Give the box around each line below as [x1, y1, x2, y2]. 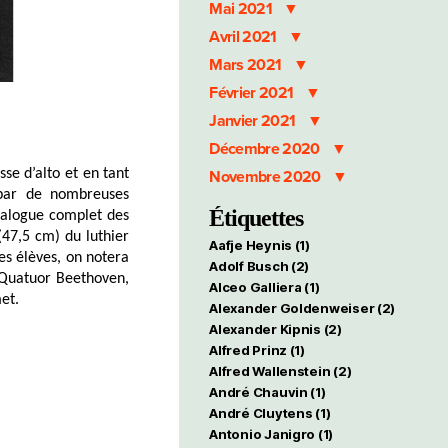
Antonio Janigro [209, 426, 316, 442]
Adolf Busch [209, 258, 289, 274]
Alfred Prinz [209, 342, 287, 358]
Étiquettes [209, 205, 304, 231]
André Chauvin [209, 384, 308, 400]
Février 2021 [209, 83, 297, 103]
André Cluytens [209, 405, 313, 421]
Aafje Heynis [209, 237, 292, 253]
